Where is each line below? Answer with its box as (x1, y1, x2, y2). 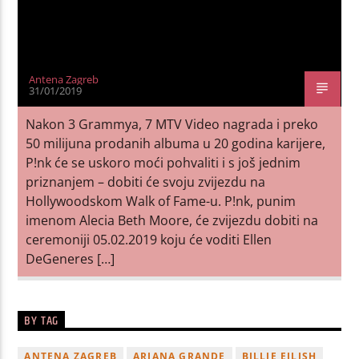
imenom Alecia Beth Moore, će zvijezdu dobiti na (26, 211, 319, 229)
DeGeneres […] (26, 249, 115, 268)
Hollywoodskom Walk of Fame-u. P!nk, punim (26, 192, 296, 210)
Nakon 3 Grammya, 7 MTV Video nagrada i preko (26, 115, 319, 133)
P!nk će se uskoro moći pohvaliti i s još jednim (26, 153, 301, 171)
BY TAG (24, 310, 59, 331)
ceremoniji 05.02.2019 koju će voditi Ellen (26, 230, 272, 248)
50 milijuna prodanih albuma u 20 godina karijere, (26, 134, 326, 152)
